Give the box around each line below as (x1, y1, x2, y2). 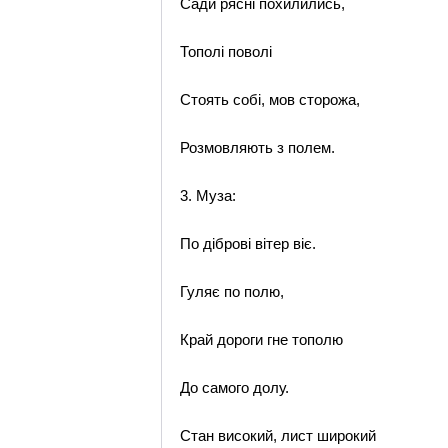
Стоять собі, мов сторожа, (180, 91, 361, 108)
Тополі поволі (180, 43, 273, 60)
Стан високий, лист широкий (180, 427, 377, 444)
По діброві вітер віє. (180, 235, 317, 252)
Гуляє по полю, (180, 283, 285, 300)
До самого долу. (180, 379, 290, 396)
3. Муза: (180, 187, 237, 204)
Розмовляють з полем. (180, 139, 336, 156)
